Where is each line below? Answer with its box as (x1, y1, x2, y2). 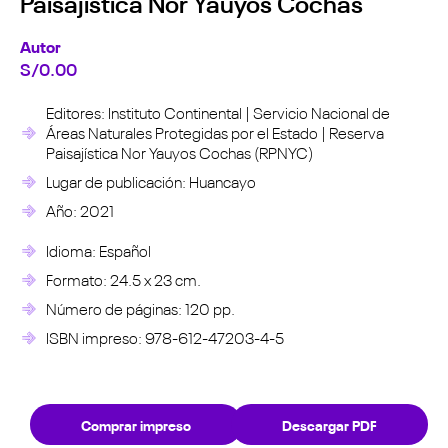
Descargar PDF (281, 413, 377, 434)
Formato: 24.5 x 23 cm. (45, 268, 201, 290)
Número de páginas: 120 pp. (45, 297, 235, 319)
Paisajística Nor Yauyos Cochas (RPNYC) (45, 141, 313, 163)
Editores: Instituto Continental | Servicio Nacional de (45, 101, 390, 123)
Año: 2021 (45, 199, 114, 221)
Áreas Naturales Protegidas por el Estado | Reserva (45, 121, 384, 143)
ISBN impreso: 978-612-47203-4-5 (45, 326, 284, 348)
